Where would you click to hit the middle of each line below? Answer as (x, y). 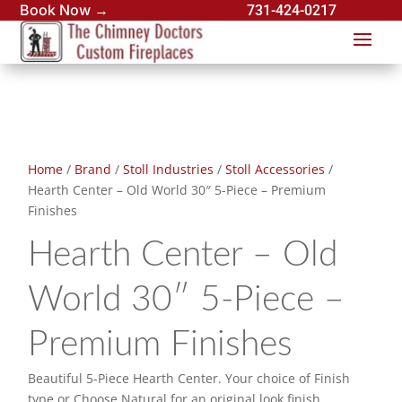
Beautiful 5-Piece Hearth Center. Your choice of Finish (189, 379)
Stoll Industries (169, 170)
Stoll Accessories (275, 170)
